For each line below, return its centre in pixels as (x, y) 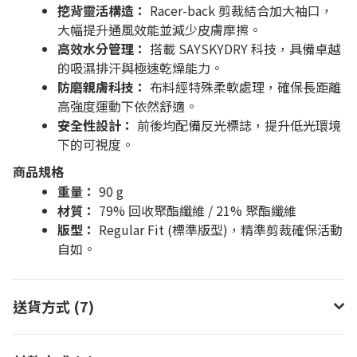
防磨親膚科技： (102, 87)
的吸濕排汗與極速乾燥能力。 (140, 68)
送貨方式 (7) (53, 306)
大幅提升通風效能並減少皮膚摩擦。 (159, 29)
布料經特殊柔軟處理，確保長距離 (244, 87)
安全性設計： (96, 125)
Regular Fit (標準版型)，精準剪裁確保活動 (219, 229)
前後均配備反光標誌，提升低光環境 (237, 125)
